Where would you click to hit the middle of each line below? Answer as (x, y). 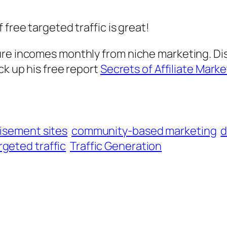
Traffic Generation (116, 146)
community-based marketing (144, 131)
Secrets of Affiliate (148, 69)
